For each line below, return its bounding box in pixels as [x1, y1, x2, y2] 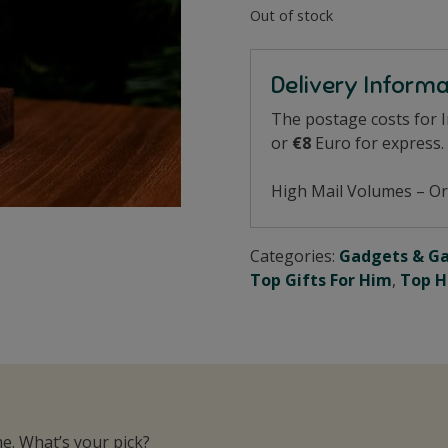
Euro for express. [311, 131, 445, 154]
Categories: [250, 244, 340, 267]
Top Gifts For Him [250, 268, 393, 291]
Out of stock [250, 5, 334, 26]
